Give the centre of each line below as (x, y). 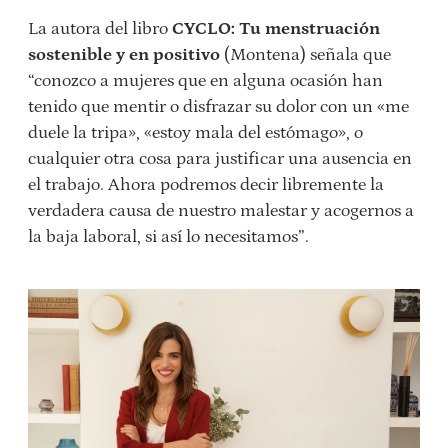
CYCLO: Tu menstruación (276, 29)
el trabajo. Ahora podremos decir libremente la (206, 185)
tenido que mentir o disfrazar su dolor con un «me (218, 107)
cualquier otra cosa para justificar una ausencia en (220, 159)
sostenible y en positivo (124, 55)
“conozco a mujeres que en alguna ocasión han (205, 81)
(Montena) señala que (305, 55)
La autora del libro (100, 29)
